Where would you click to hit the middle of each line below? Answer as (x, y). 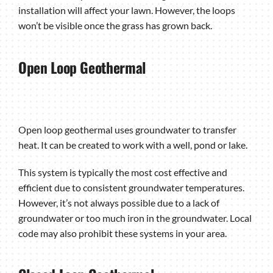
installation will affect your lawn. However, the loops (126, 10)
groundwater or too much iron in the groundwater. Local (135, 218)
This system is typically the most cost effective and (122, 172)
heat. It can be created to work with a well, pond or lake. (133, 144)
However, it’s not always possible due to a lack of (119, 202)
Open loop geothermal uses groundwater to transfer (127, 129)
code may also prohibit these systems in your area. (122, 233)
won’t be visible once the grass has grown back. (115, 26)
